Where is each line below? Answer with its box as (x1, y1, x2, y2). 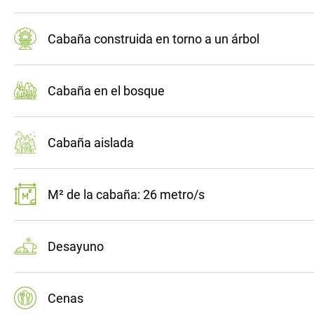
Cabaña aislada (36, 135, 134, 151)
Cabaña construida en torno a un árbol (36, 32, 259, 47)
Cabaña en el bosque (36, 83, 165, 99)
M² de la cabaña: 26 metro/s (36, 187, 205, 203)
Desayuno (36, 239, 104, 254)
